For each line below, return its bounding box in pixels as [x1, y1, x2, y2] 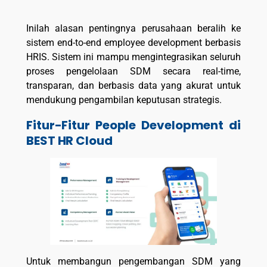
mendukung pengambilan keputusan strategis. [26, 94, 222, 106]
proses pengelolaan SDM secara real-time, [26, 66, 241, 77]
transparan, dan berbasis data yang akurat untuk [26, 80, 241, 92]
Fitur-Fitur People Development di [26, 116, 241, 133]
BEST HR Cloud [26, 132, 113, 149]
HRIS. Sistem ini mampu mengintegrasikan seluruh [26, 51, 241, 63]
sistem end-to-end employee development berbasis [26, 37, 241, 49]
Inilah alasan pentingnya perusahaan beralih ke [26, 23, 241, 35]
